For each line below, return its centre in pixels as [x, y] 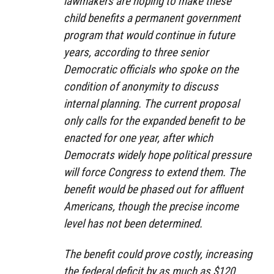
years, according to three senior [136, 52]
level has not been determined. [133, 223]
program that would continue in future [149, 35]
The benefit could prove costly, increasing [158, 254]
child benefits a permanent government [152, 18]
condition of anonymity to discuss [141, 86]
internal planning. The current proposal [151, 103]
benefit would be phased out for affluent [154, 189]
